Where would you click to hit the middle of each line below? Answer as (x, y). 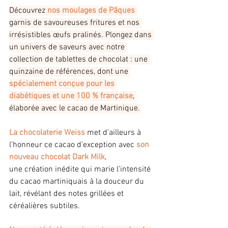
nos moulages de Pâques (91, 11)
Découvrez (28, 11)
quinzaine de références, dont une (70, 72)
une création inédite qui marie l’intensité (81, 170)
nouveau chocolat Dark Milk (57, 158)
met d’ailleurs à (114, 133)
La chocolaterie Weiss (47, 133)
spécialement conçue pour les (63, 84)
